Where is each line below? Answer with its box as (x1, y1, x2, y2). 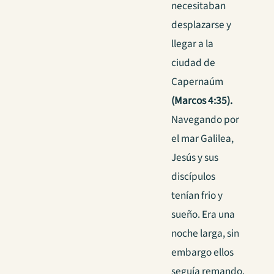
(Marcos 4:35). (171, 93, 232, 109)
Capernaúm (171, 74, 223, 90)
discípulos (171, 169, 215, 185)
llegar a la (171, 36, 213, 52)
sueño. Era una (171, 207, 235, 223)
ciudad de (171, 55, 215, 71)
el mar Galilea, (171, 131, 234, 147)
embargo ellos (171, 245, 234, 261)
